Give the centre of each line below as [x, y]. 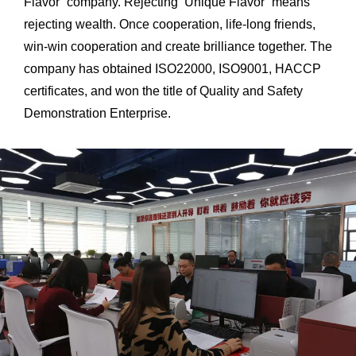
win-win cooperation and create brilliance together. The [178, 47]
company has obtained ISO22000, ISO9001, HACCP [172, 69]
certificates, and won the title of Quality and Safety [163, 91]
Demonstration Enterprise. [97, 114]
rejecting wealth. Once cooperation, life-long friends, [170, 25]
